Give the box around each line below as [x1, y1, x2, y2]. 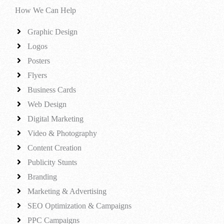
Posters [27, 56, 50, 65]
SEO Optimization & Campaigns [27, 201, 131, 210]
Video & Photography [27, 128, 97, 137]
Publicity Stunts [27, 157, 77, 166]
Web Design [27, 99, 66, 108]
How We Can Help [15, 5, 76, 14]
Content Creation [27, 143, 81, 152]
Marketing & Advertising [27, 186, 106, 195]
